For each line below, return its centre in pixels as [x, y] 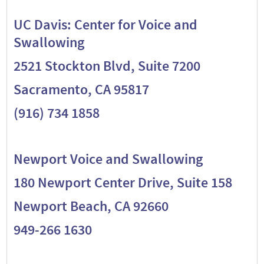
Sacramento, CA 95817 [81, 90]
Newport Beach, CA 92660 [91, 206]
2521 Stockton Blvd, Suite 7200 [107, 66]
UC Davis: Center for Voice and [105, 25]
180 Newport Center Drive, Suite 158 [123, 183]
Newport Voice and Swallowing [108, 159]
